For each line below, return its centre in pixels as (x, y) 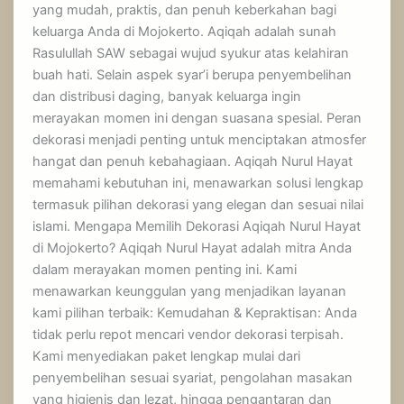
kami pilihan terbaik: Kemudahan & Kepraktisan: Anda (195, 313)
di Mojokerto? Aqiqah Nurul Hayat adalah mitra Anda (193, 248)
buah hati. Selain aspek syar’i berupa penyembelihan (193, 75)
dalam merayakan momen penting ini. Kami (165, 270)
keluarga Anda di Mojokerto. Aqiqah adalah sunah (185, 32)
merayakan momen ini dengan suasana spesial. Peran (197, 119)
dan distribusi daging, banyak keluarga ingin (167, 97)
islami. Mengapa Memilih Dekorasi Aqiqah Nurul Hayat (197, 227)
